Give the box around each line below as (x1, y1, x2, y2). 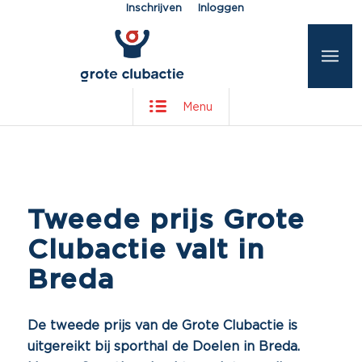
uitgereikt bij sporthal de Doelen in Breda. (27, 339, 300, 353)
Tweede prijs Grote (27, 207, 305, 234)
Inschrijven (125, 3, 182, 14)
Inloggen (197, 3, 244, 14)
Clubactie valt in (27, 237, 264, 264)
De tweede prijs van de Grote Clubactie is (27, 318, 297, 332)
